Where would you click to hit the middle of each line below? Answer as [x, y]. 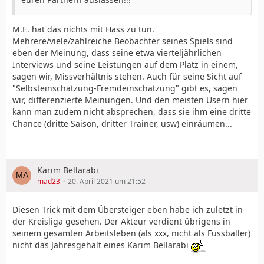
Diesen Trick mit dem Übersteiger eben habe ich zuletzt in [128, 210]
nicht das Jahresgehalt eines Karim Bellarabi [102, 245]
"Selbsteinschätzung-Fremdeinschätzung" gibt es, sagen [125, 88]
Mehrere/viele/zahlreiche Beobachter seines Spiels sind [123, 41]
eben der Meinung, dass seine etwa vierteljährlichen [117, 53]
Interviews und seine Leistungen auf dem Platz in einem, [125, 65]
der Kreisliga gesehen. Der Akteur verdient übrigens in [121, 222]
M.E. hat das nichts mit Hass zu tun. [83, 29]
